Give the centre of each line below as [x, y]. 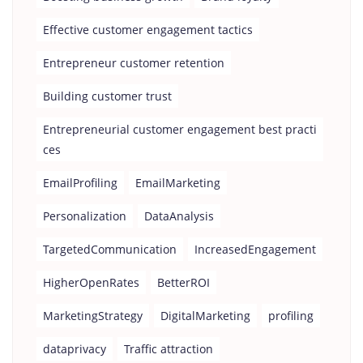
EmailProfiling [80, 183]
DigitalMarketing [205, 316]
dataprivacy [75, 349]
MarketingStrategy [93, 316]
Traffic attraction [169, 349]
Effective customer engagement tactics [148, 30]
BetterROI [184, 282]
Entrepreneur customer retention [134, 63]
